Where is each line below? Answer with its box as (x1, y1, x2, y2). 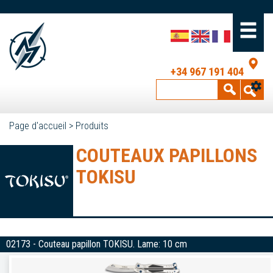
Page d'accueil (9, 120, 66, 132)
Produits (76, 120, 108, 132)
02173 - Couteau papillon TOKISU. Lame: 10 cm (6, 238, 187, 250)
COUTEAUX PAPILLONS (76, 144, 257, 167)
